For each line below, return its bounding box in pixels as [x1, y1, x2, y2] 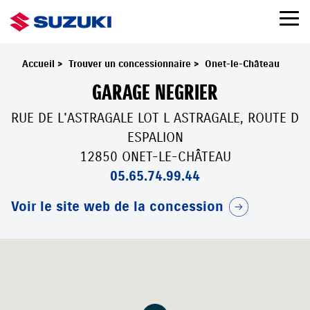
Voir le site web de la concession [11, 198, 224, 216]
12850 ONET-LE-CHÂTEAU [79, 148, 231, 166]
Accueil [22, 58, 57, 71]
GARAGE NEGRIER [92, 80, 218, 107]
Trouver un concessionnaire [69, 58, 194, 71]
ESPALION [127, 129, 183, 147]
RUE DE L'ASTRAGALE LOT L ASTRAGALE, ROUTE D [11, 109, 299, 127]
